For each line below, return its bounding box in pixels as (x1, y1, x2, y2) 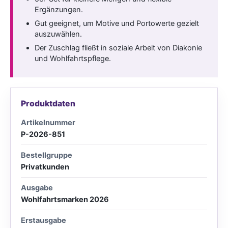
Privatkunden (21, 162, 69, 172)
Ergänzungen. (35, 5, 83, 14)
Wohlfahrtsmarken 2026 (21, 194, 109, 204)
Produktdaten (21, 98, 75, 108)
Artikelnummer (21, 118, 75, 127)
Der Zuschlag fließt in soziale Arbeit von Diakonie (35, 43, 202, 52)
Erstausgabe (21, 215, 66, 225)
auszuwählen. (35, 29, 82, 39)
